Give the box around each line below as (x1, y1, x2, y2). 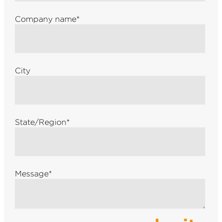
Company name (14, 14, 76, 24)
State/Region (14, 117, 66, 127)
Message (14, 168, 49, 178)
